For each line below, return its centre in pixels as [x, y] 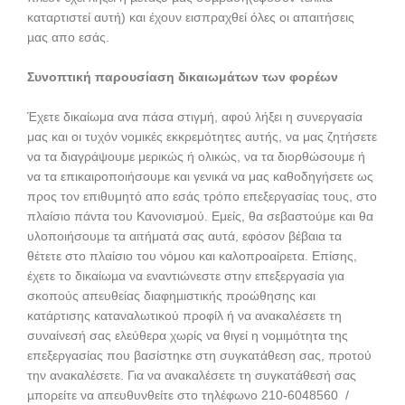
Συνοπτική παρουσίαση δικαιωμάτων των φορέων [183, 77]
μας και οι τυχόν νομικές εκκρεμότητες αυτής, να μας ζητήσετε [202, 137]
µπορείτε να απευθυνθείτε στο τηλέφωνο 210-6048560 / [188, 395]
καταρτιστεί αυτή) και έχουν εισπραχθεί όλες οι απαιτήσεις [191, 18]
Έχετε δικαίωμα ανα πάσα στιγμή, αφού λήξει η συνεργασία [195, 117]
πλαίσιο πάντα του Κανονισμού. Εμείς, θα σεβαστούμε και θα [200, 216]
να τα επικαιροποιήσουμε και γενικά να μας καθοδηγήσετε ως [200, 176]
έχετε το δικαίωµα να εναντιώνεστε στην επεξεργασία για [186, 276]
